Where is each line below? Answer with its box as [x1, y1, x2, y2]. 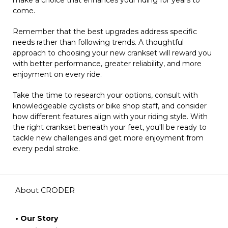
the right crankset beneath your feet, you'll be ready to [13, 122, 207, 132]
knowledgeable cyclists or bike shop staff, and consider [13, 101, 207, 110]
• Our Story [15, 213, 58, 223]
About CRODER [15, 185, 75, 195]
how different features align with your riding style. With [13, 111, 208, 121]
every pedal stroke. [13, 144, 80, 153]
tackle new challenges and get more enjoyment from [13, 133, 204, 142]
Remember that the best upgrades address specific [13, 26, 197, 36]
